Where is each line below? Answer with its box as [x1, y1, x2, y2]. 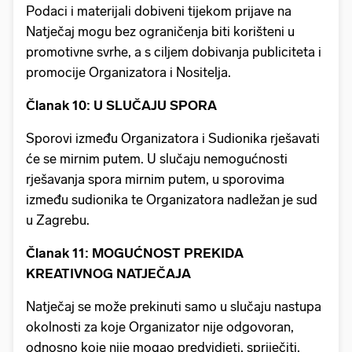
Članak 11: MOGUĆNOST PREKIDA [26, 244, 244, 261]
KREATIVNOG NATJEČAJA [26, 265, 196, 281]
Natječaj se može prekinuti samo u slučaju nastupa [26, 298, 321, 314]
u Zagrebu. [26, 211, 93, 228]
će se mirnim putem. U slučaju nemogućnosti [26, 150, 288, 167]
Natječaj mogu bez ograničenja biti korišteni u [26, 23, 295, 39]
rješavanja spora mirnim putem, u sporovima [26, 170, 284, 187]
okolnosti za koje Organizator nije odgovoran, [26, 318, 294, 335]
